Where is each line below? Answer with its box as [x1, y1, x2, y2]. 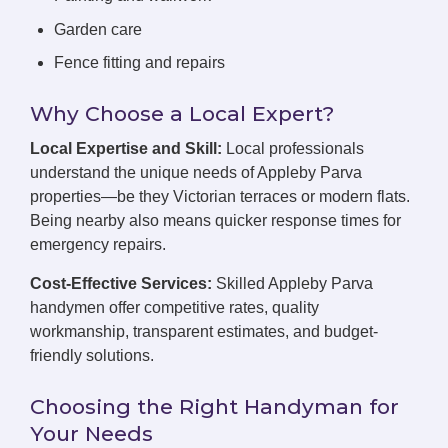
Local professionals [222, 140, 364, 158]
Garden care [54, 20, 142, 38]
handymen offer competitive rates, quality [30, 299, 319, 317]
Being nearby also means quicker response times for [30, 212, 401, 230]
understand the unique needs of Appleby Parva [30, 164, 362, 182]
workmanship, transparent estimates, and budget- [30, 323, 378, 341]
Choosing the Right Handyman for [30, 394, 399, 420]
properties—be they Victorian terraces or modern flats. [30, 188, 410, 206]
